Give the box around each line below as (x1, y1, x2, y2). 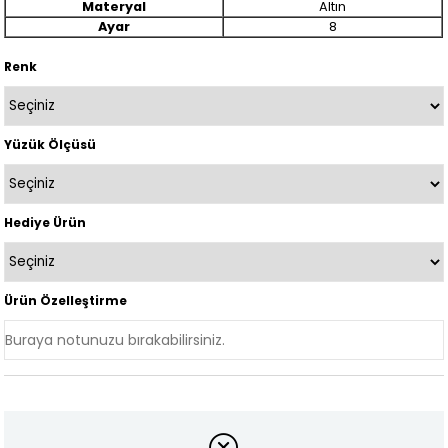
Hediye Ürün (4, 214, 87, 231)
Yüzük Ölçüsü (4, 136, 97, 153)
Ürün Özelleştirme (4, 292, 128, 309)
